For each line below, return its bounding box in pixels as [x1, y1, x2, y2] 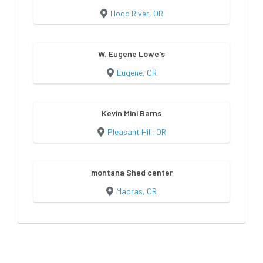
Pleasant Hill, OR [107, 126, 166, 137]
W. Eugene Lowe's [98, 48, 165, 59]
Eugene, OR [116, 67, 157, 77]
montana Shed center [90, 167, 173, 177]
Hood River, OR [110, 8, 163, 18]
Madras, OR [116, 186, 157, 196]
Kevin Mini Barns [102, 107, 161, 118]
